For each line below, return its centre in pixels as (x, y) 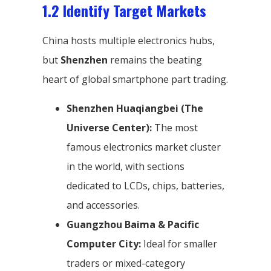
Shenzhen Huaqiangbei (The (135, 108)
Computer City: (104, 243)
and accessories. (103, 205)
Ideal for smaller (179, 243)
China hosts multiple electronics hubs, (129, 40)
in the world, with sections (126, 166)
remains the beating (155, 60)
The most (175, 127)
